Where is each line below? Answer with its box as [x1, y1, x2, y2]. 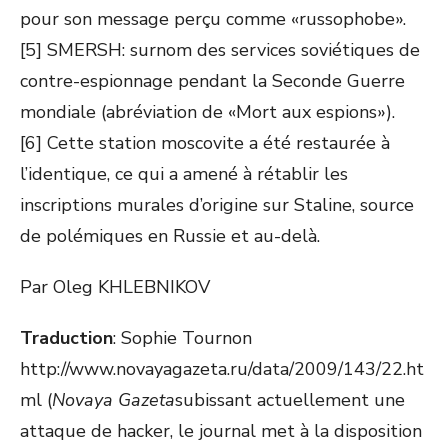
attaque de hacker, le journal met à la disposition [20, 419, 422, 443]
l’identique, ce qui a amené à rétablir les [20, 162, 348, 186]
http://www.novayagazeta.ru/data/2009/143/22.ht [20, 357, 424, 381]
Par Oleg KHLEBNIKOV [20, 275, 210, 299]
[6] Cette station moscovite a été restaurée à [20, 131, 390, 155]
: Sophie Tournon [113, 326, 252, 350]
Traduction [20, 326, 113, 350]
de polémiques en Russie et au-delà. [20, 224, 320, 248]
